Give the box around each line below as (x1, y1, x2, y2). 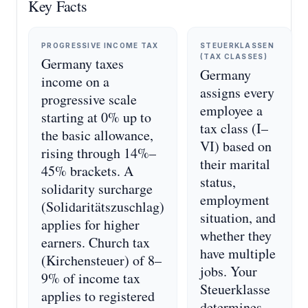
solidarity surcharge (41, 179, 153, 198)
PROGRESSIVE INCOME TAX (41, 41, 159, 49)
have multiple (200, 244, 276, 263)
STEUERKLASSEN (200, 41, 274, 49)
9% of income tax (41, 269, 140, 287)
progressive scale (41, 90, 137, 109)
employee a (200, 101, 263, 120)
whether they (200, 226, 272, 245)
